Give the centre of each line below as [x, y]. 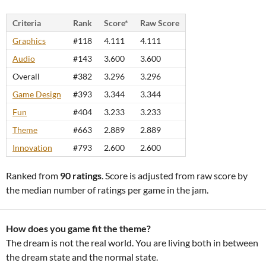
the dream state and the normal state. [82, 257]
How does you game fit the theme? [78, 228]
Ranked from [33, 175]
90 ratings [81, 175]
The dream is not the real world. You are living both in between [132, 243]
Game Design [37, 94]
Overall [26, 76]
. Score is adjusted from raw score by [175, 175]
